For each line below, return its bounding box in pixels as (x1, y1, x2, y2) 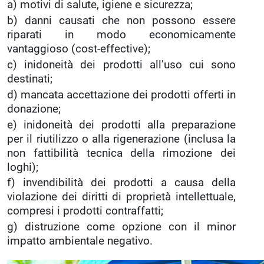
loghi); (7, 160, 38, 174)
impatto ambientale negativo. (7, 235, 153, 248)
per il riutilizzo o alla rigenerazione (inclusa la (7, 132, 236, 146)
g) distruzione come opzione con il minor (7, 220, 236, 234)
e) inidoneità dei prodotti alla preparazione (7, 118, 236, 131)
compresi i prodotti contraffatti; (7, 204, 163, 218)
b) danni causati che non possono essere (7, 14, 236, 28)
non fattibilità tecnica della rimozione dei (7, 146, 236, 160)
